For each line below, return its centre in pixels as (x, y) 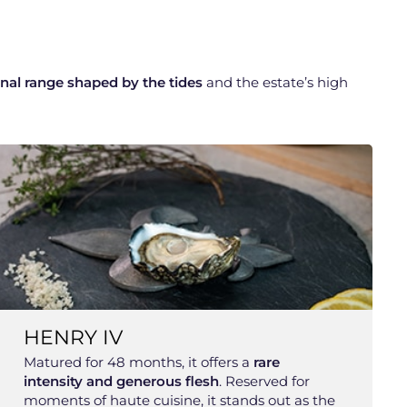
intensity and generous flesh (121, 381)
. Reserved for (264, 381)
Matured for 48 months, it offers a (138, 362)
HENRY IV (73, 337)
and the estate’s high (275, 82)
